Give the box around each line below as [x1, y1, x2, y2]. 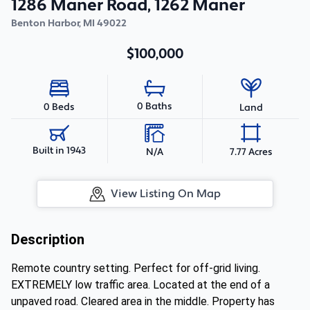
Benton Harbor [11, 17, 79, 30]
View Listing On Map [111, 187, 221, 201]
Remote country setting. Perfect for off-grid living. [11, 262, 260, 275]
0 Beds [43, 100, 75, 113]
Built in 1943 [32, 145, 86, 157]
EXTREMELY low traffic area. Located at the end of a [11, 278, 270, 291]
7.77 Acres [229, 145, 273, 158]
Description [11, 231, 84, 248]
